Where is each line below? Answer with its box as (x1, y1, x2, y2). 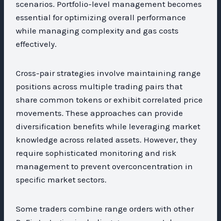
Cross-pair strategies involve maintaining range (16, 68, 201, 78)
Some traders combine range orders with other (16, 203, 194, 214)
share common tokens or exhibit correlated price (16, 94, 203, 105)
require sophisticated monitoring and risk (16, 147, 177, 158)
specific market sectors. (16, 174, 107, 184)
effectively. (16, 38, 57, 49)
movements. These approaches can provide (16, 108, 183, 118)
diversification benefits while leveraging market (16, 121, 200, 131)
